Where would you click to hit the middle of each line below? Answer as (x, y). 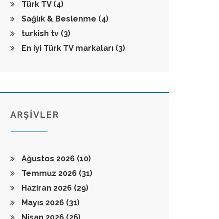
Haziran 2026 (47, 188)
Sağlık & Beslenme (59, 19)
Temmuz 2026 (49, 173)
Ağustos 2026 (48, 159)
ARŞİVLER (35, 115)
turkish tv (40, 33)
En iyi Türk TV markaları (67, 48)
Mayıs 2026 (43, 203)
